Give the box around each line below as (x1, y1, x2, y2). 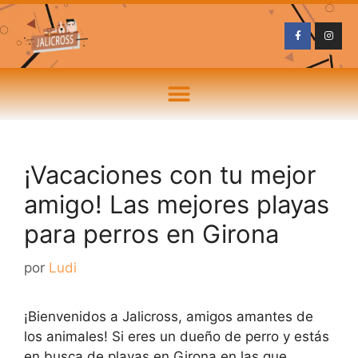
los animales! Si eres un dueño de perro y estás (24, 328, 329, 344)
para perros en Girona (24, 219, 279, 249)
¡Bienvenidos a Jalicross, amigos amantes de (24, 308, 313, 324)
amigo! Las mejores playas (24, 189, 329, 219)
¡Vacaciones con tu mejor (24, 160, 316, 189)
